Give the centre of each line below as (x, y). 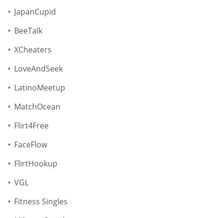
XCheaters (33, 50)
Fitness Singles (41, 202)
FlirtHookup (36, 164)
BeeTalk (28, 31)
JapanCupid (35, 12)
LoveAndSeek (38, 69)
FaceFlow (31, 145)
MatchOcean (37, 107)
